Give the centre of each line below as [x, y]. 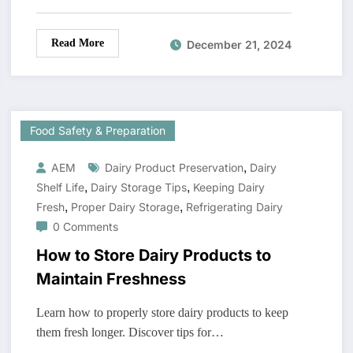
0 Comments [85, 227]
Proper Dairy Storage [125, 207]
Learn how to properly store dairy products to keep [162, 313]
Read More [77, 43]
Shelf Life [60, 188]
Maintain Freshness [111, 279]
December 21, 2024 [239, 44]
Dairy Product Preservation [174, 168]
